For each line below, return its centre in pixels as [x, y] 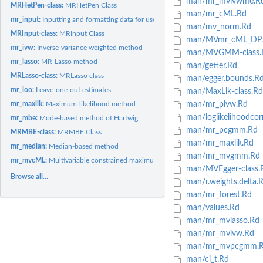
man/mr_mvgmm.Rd [222, 156]
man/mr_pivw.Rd [215, 105]
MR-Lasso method [70, 61]
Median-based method [84, 146]
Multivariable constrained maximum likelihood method [134, 160]
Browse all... [30, 176]
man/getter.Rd [210, 66]
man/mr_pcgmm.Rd [220, 131]
